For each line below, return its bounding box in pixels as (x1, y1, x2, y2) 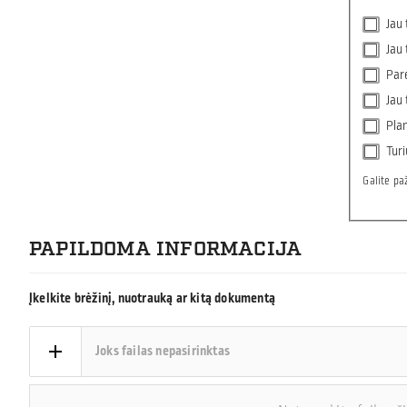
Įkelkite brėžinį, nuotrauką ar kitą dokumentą (29, 289, 275, 309)
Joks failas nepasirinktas (95, 342, 230, 362)
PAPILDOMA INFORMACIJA (29, 237, 303, 263)
